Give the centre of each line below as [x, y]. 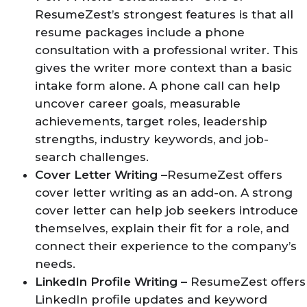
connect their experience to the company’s [166, 246]
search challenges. [92, 157]
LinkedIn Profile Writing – [111, 281]
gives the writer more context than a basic [163, 67]
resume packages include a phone [140, 32]
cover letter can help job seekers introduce [167, 210]
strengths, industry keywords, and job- [152, 139]
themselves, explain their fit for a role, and [162, 228]
